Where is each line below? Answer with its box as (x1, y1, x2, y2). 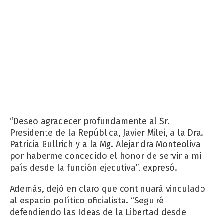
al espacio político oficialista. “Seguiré (10, 195, 164, 206)
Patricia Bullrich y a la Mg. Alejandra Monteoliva (10, 139, 201, 150)
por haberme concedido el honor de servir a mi (10, 150, 201, 161)
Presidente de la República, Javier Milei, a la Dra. (10, 127, 203, 138)
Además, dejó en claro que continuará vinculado (10, 183, 205, 194)
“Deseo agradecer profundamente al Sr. (10, 115, 170, 126)
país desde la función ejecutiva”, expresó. (10, 162, 177, 173)
